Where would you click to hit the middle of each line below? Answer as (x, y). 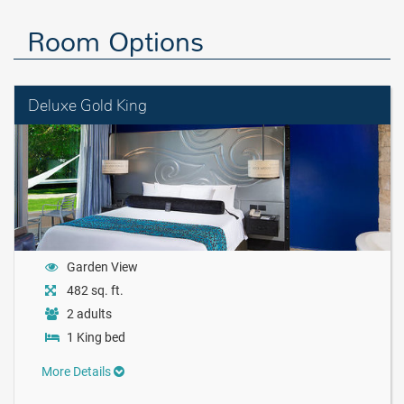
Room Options (115, 42)
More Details (78, 372)
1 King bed (96, 337)
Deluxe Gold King (87, 105)
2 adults (89, 314)
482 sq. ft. (95, 290)
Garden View (102, 267)
